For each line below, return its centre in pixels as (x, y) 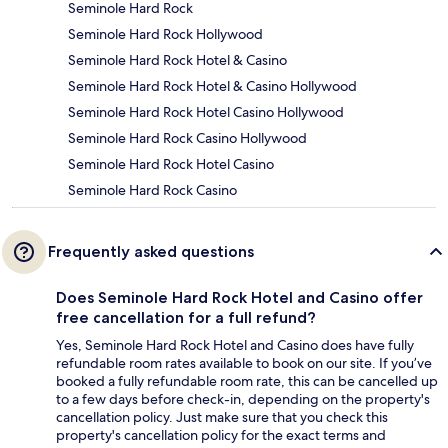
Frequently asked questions (151, 251)
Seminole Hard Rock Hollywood (165, 33)
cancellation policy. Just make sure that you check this (222, 416)
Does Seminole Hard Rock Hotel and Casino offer (239, 297)
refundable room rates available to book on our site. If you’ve (244, 362)
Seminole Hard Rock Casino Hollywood (187, 137)
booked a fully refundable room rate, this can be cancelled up (247, 380)
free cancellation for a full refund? (186, 317)
